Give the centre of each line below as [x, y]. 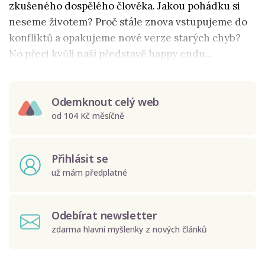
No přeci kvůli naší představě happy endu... [111, 54]
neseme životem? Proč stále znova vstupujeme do [128, 22]
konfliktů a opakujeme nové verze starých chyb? [125, 38]
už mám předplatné [89, 172]
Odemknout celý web [106, 102]
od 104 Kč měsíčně [88, 115]
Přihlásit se [80, 159]
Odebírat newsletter [104, 215]
